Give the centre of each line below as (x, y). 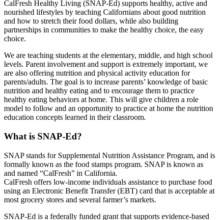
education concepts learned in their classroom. (75, 117)
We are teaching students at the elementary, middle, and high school (108, 55)
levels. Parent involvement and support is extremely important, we (106, 64)
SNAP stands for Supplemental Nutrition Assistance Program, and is (110, 155)
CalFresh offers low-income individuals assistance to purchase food (108, 182)
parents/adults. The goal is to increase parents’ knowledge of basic (106, 82)
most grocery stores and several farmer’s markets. (80, 199)
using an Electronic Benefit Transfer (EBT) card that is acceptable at (109, 191)
